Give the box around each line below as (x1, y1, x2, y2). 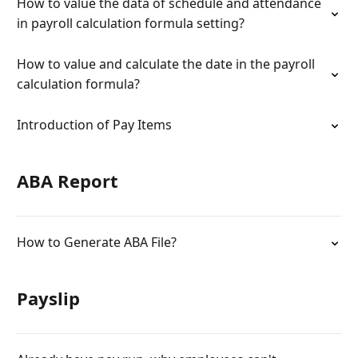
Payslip (17, 286, 80, 310)
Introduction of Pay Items (17, 116, 172, 133)
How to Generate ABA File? (17, 233, 177, 251)
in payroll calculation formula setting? (17, 14, 245, 32)
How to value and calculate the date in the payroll (17, 55, 315, 73)
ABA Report (17, 169, 118, 193)
